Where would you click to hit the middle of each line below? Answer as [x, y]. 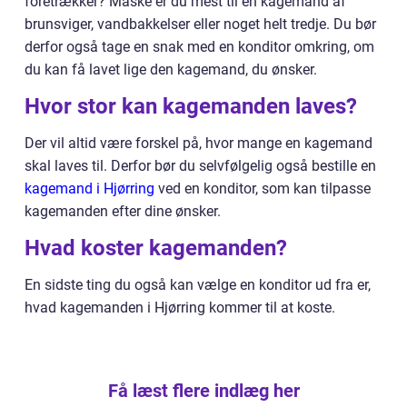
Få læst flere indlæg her [203, 390]
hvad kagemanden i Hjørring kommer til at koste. [180, 307]
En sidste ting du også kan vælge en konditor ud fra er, [198, 284]
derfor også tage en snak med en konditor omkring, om [199, 46]
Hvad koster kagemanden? [159, 248]
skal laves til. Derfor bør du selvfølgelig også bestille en [200, 165]
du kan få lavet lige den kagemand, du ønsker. [173, 69]
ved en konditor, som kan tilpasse [263, 188]
